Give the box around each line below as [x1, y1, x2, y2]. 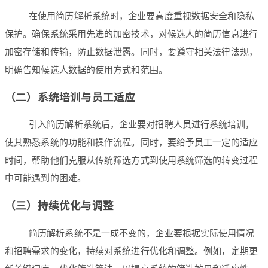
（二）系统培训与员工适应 [5, 91, 136, 103]
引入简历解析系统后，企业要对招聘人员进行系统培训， [29, 120, 255, 130]
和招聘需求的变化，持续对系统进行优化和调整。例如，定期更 [5, 246, 258, 256]
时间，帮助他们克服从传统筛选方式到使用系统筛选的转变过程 [5, 156, 258, 166]
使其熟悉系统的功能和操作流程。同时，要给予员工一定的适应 [5, 138, 258, 148]
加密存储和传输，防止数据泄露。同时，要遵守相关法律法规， [5, 47, 258, 57]
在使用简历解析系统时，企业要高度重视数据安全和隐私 [29, 11, 255, 22]
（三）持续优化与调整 [5, 199, 114, 212]
